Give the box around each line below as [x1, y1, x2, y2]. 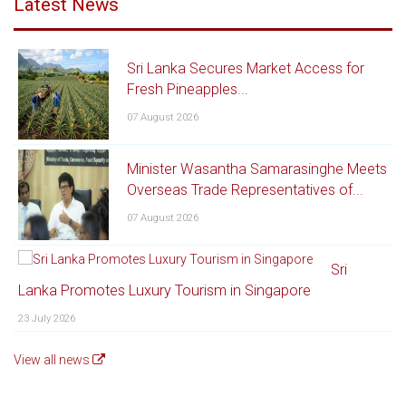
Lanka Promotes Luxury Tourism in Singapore [18, 282, 311, 300]
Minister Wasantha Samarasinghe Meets [127, 160, 387, 179]
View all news [14, 353, 92, 368]
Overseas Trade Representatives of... [127, 181, 363, 199]
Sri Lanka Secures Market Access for [127, 60, 364, 78]
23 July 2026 [18, 312, 75, 325]
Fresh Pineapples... [127, 81, 248, 99]
